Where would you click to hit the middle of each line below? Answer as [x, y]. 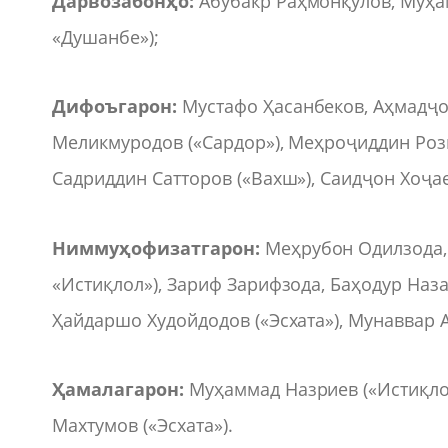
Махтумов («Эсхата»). [142, 425]
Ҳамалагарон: [118, 389]
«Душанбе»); [105, 36]
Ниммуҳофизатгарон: [156, 247]
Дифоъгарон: [114, 106]
